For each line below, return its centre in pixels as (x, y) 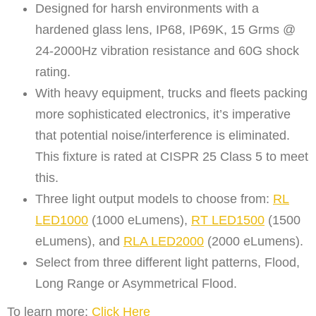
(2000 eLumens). (254, 241)
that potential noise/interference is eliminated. (163, 135)
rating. (53, 72)
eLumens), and (79, 241)
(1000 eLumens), (140, 220)
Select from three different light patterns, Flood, (168, 262)
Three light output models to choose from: (154, 199)
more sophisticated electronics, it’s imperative (163, 114)
